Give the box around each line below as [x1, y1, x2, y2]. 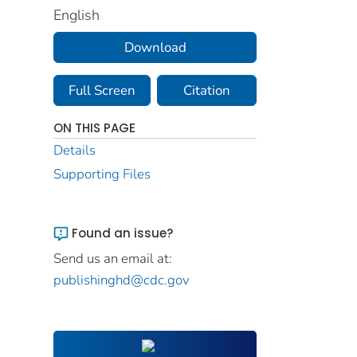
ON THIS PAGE [53, 119, 135, 136]
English [53, 5, 100, 25]
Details [53, 140, 96, 159]
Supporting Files [53, 164, 151, 183]
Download [124, 37, 186, 57]
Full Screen [68, 80, 135, 100]
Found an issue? [69, 224, 173, 241]
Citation [182, 80, 230, 100]
